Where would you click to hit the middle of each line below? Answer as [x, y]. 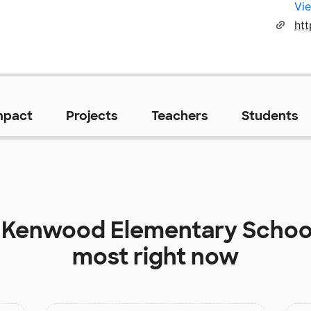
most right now [155, 257]
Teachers [179, 116]
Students [270, 116]
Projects [92, 116]
